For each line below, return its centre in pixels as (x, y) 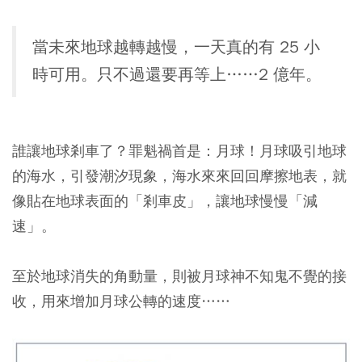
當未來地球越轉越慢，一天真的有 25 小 (176, 47)
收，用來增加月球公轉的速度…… (121, 301)
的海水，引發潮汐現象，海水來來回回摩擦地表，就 (179, 175)
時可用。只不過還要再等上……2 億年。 (177, 74)
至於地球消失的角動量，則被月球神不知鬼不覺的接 (179, 276)
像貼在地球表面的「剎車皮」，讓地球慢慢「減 (165, 200)
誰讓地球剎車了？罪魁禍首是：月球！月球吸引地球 (179, 150)
